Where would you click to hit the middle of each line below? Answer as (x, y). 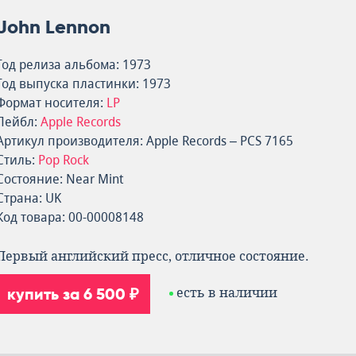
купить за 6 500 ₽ (73, 294)
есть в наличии (227, 293)
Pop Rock (64, 160)
